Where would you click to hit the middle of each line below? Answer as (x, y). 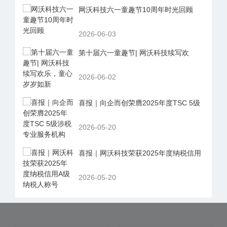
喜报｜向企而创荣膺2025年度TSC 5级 (139, 103)
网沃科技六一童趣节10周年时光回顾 (136, 9)
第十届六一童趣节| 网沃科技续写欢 (134, 52)
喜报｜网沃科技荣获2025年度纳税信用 (140, 153)
